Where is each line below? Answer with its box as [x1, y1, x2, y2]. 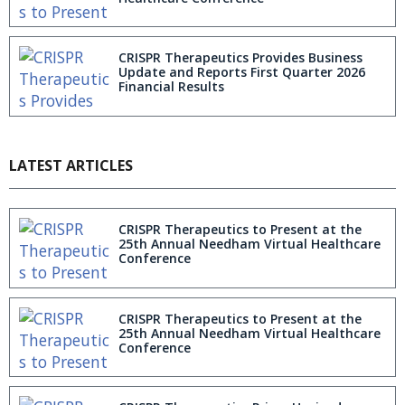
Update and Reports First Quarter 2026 [118, 63, 365, 81]
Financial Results [118, 78, 224, 96]
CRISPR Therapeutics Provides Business [118, 49, 363, 67]
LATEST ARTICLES [9, 155, 133, 175]
